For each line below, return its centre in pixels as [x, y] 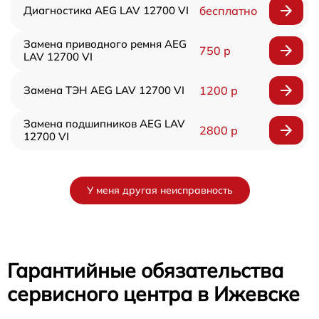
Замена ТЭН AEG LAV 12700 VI [104, 90]
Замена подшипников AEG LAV [104, 123]
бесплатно [228, 10]
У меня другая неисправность [159, 190]
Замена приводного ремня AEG [105, 43]
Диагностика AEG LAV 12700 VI [106, 10]
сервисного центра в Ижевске [153, 293]
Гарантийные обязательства [145, 270]
